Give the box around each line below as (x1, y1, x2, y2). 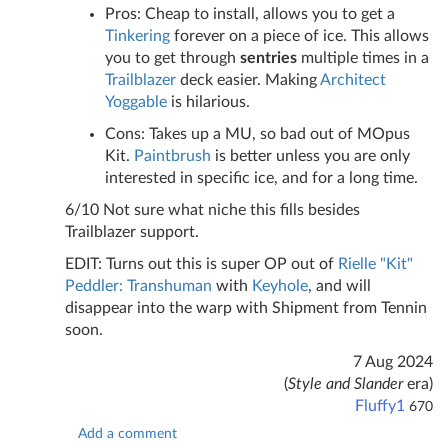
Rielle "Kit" (338, 256, 413, 273)
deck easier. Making (176, 72, 320, 89)
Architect (320, 72, 386, 89)
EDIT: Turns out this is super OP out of (65, 256, 338, 273)
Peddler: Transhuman (65, 278, 212, 295)
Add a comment (78, 427, 177, 442)
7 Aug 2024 (353, 354, 433, 371)
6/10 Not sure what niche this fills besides (65, 202, 360, 219)
